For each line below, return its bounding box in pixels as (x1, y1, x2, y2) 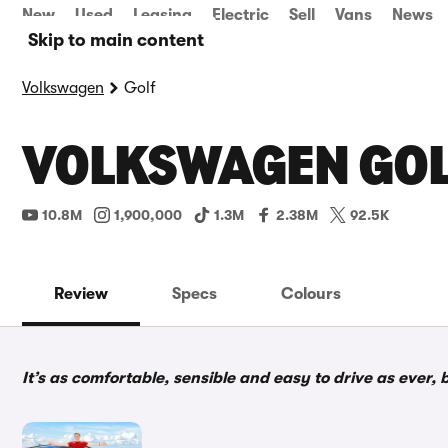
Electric (212, 6, 269, 24)
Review (54, 285, 108, 303)
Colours (281, 285, 341, 303)
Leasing (133, 6, 192, 24)
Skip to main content (28, 30, 204, 50)
